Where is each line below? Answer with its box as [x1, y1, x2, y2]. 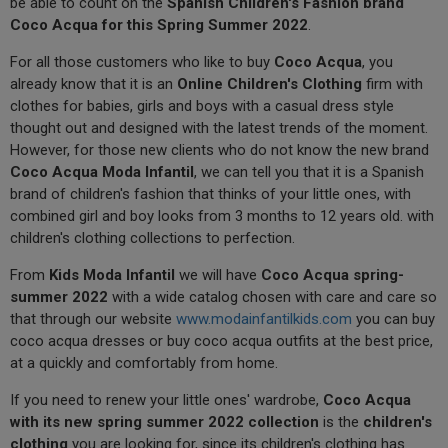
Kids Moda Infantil [49, 266, 175, 285]
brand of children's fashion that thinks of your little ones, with [10, 185, 411, 204]
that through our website [10, 310, 176, 329]
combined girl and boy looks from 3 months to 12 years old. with [10, 207, 434, 226]
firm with [362, 75, 423, 94]
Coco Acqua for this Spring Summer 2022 [10, 16, 308, 35]
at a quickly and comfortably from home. [10, 354, 278, 373]
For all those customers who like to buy [10, 53, 274, 72]
